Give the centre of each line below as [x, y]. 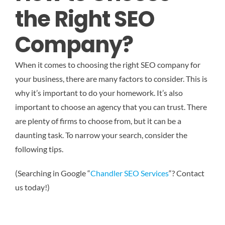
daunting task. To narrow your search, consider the [101, 135]
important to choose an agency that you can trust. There [111, 107]
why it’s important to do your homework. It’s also [99, 93]
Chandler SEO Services [130, 173]
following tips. [39, 149]
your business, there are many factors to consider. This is [111, 79]
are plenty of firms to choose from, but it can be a [98, 121]
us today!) [32, 187]
